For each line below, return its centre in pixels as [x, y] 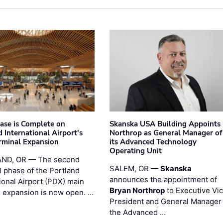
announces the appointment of [163, 179]
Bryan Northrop [137, 190]
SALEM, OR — [135, 168]
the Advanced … [137, 212]
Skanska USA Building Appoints [165, 124]
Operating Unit [135, 151]
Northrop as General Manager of [166, 133]
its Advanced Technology [153, 142]
